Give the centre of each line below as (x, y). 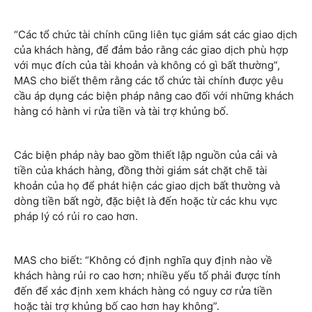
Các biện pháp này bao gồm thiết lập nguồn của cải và (146, 155)
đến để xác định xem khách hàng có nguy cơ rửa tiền (143, 290)
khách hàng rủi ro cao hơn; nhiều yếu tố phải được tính (147, 275)
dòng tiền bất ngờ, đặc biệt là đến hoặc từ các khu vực (146, 201)
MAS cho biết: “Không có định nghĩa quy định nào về (143, 260)
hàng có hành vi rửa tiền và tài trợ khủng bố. (121, 111)
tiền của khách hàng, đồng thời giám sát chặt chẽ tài (141, 170)
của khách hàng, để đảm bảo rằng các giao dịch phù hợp (151, 49)
